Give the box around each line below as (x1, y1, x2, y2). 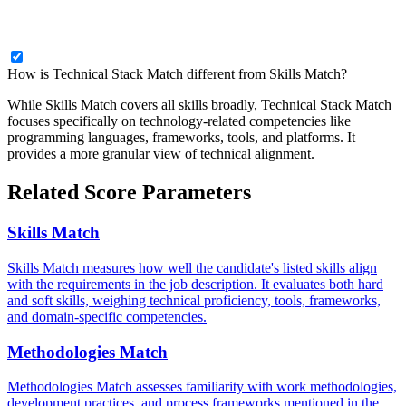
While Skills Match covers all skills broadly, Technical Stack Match (7, 97, 391, 113)
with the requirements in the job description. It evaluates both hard (7, 275, 383, 292)
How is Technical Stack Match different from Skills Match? (7, 66, 347, 82)
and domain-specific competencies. (7, 308, 207, 324)
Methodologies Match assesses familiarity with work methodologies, (7, 379, 397, 395)
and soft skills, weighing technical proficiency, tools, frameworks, (7, 292, 381, 308)
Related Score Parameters (7, 180, 251, 205)
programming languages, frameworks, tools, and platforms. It (7, 130, 355, 146)
